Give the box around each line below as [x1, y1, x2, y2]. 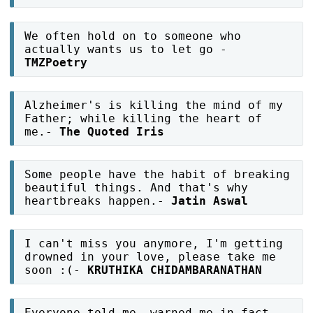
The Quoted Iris [59, 125, 165, 139]
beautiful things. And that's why [24, 181, 249, 195]
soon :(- [24, 263, 88, 277]
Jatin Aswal [171, 194, 249, 208]
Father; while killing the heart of [24, 112, 263, 126]
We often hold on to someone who [24, 29, 242, 43]
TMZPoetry [24, 56, 88, 70]
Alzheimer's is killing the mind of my [24, 99, 284, 112]
